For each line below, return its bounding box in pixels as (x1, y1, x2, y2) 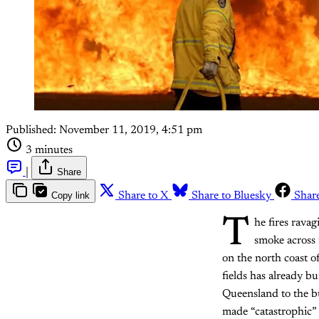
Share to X (118, 190, 169, 202)
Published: (6, 125, 56, 137)
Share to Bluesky (192, 190, 271, 202)
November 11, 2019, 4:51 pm (59, 125, 202, 137)
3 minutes (26, 145, 73, 157)
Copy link (51, 190, 90, 202)
